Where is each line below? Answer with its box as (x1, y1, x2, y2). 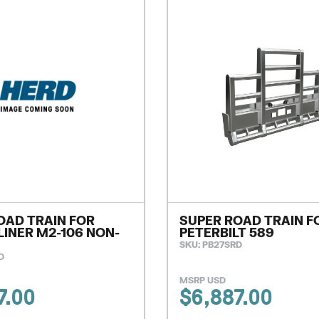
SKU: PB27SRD (179, 239, 242, 251)
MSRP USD (179, 275, 226, 286)
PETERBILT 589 (179, 225, 274, 241)
